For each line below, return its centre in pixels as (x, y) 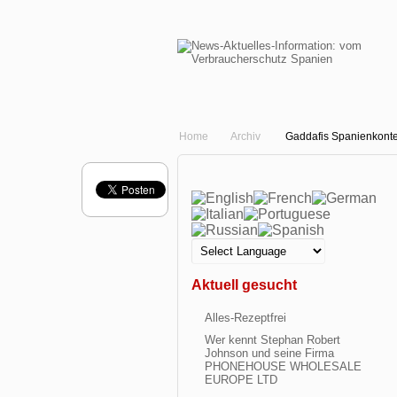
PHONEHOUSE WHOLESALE (283, 366)
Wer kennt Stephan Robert (272, 340)
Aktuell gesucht (244, 285)
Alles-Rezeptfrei (245, 318)
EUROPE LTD (241, 380)
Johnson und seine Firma (269, 353)
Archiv (245, 136)
